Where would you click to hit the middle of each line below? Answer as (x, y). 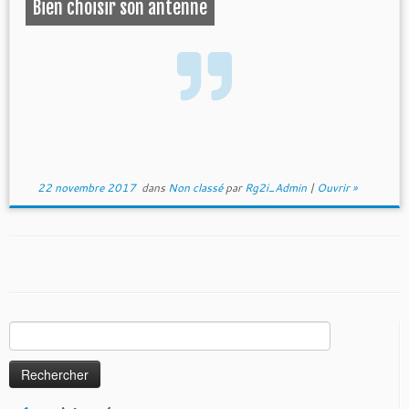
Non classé (196, 188)
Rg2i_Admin (275, 188)
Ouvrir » (336, 188)
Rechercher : (44, 331)
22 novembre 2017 (86, 188)
